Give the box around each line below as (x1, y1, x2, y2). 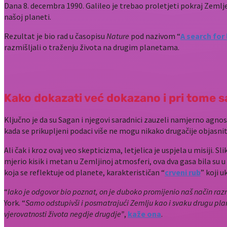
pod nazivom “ (129, 31, 180, 42)
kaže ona (128, 209, 161, 219)
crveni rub (165, 167, 201, 178)
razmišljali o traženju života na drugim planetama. (4, 42, 179, 53)
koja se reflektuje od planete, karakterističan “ (4, 167, 165, 178)
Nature (106, 31, 129, 42)
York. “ (4, 198, 25, 208)
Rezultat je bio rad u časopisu (4, 31, 106, 42)
